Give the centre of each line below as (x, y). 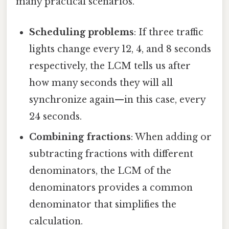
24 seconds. (56, 116)
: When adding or (171, 137)
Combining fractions (80, 137)
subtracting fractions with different (111, 154)
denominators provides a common (111, 187)
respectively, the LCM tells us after (110, 66)
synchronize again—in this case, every (118, 99)
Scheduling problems (82, 32)
